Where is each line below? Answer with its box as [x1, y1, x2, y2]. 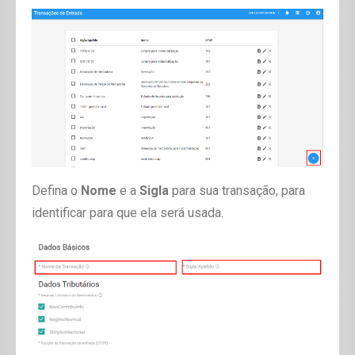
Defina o [32, 183, 81, 199]
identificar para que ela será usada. [32, 205, 223, 221]
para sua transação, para [169, 183, 305, 199]
